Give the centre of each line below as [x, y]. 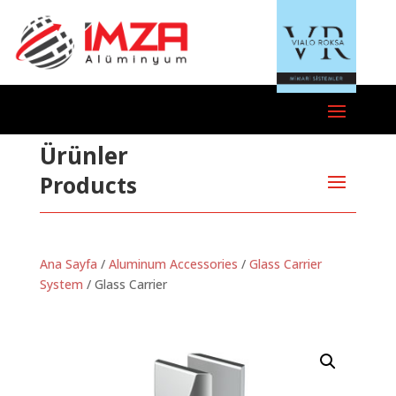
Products [88, 185]
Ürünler [84, 156]
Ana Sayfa [68, 264]
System [61, 285]
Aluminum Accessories [173, 264]
